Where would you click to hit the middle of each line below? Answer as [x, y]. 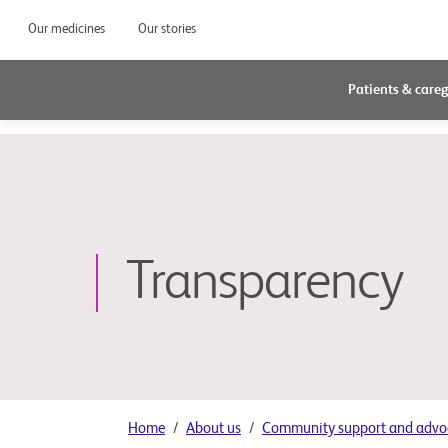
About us [213, 428]
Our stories [167, 29]
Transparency [264, 283]
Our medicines [68, 29]
